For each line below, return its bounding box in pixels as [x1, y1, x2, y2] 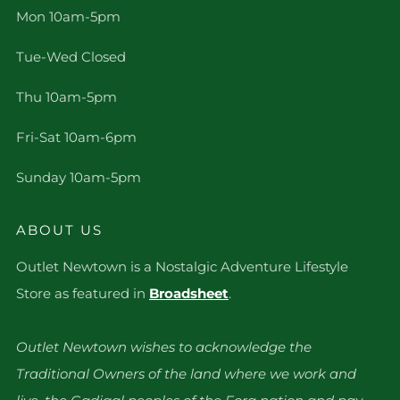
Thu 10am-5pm [16, 88, 117, 105]
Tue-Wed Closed [16, 48, 126, 65]
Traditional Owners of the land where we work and [16, 365, 356, 382]
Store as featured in [16, 285, 149, 302]
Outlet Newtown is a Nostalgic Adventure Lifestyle [16, 258, 348, 275]
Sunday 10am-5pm [16, 169, 141, 186]
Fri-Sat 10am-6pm [16, 129, 137, 146]
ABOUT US [16, 221, 103, 238]
